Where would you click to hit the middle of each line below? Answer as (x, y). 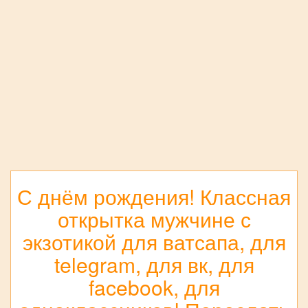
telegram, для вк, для (154, 264)
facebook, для (154, 287)
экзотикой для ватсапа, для (154, 241)
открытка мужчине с (154, 219)
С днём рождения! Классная (154, 196)
